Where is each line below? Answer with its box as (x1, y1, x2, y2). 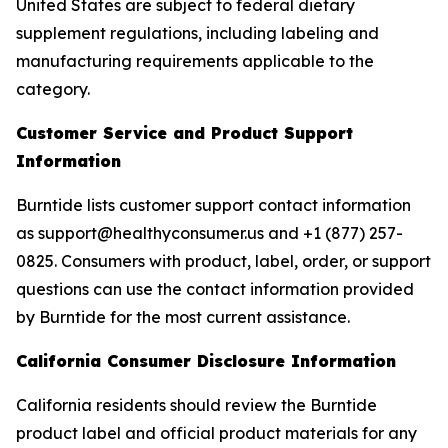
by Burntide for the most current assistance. (16, 307, 350, 327)
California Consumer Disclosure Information (16, 351, 396, 371)
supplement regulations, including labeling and (16, 23, 379, 43)
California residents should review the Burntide (16, 395, 377, 415)
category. (16, 79, 90, 99)
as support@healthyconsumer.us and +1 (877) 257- (16, 223, 403, 243)
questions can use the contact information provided (16, 279, 414, 299)
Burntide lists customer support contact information (16, 195, 411, 215)
